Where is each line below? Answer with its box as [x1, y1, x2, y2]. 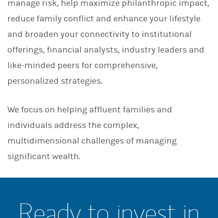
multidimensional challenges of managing [7, 136, 177, 146]
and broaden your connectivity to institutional [7, 29, 192, 39]
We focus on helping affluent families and [7, 105, 172, 115]
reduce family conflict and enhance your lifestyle [7, 14, 200, 24]
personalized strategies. [7, 76, 102, 86]
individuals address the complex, [7, 120, 139, 130]
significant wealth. [7, 151, 80, 162]
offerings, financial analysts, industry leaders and [7, 45, 204, 55]
